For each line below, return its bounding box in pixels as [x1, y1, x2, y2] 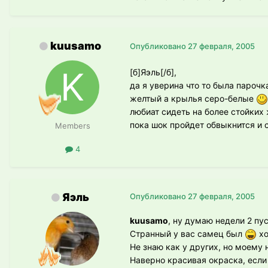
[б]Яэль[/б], [130, 66, 176, 77]
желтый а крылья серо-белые [130, 93, 256, 103]
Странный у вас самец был [130, 228, 245, 239]
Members [54, 120, 90, 130]
